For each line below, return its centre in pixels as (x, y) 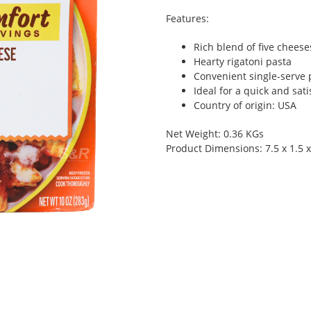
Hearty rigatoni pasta (243, 61)
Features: (187, 18)
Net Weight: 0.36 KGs (215, 134)
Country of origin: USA (245, 105)
